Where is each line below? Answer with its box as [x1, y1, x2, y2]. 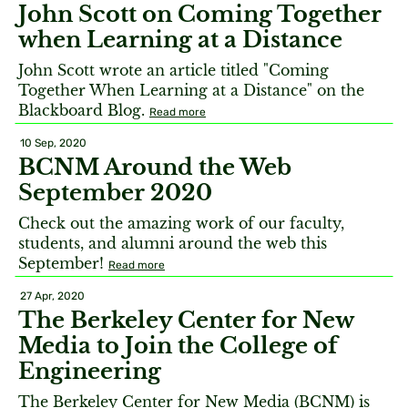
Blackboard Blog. [18, 101, 149, 119]
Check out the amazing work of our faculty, [18, 214, 344, 232]
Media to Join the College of [18, 332, 338, 359]
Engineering [18, 358, 161, 384]
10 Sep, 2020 [20, 137, 87, 149]
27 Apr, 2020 [20, 290, 85, 302]
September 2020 [18, 179, 212, 206]
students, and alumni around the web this [18, 234, 327, 252]
